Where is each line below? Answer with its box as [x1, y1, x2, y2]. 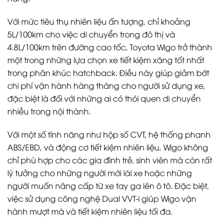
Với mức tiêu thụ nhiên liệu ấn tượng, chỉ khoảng [7, 15, 190, 27]
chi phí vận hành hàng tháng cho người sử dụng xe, [7, 79, 205, 91]
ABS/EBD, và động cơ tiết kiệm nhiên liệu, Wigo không [7, 141, 208, 152]
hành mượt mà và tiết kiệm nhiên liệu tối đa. [7, 205, 173, 217]
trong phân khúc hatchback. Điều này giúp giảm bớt [7, 67, 209, 78]
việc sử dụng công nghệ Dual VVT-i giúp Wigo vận [7, 192, 196, 204]
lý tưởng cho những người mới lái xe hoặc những [7, 167, 192, 178]
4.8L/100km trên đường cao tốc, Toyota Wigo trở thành [7, 41, 212, 52]
